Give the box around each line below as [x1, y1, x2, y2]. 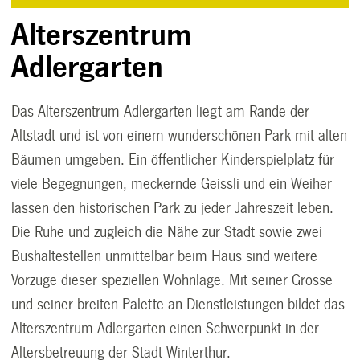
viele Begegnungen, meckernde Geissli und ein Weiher [11, 175, 333, 192]
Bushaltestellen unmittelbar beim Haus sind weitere [11, 247, 318, 264]
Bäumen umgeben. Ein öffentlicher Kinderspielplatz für [11, 151, 335, 168]
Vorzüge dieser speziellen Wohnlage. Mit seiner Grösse [11, 272, 333, 288]
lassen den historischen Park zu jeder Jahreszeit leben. [11, 199, 334, 216]
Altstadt [11, 127, 60, 144]
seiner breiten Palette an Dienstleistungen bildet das [37, 296, 346, 313]
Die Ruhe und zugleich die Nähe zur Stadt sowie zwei [11, 223, 323, 240]
